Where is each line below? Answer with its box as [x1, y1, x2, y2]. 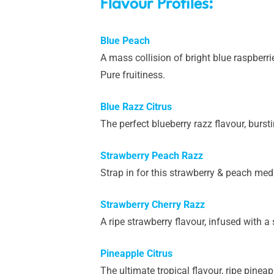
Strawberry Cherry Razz [100, 198, 205, 210]
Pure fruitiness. [100, 68, 165, 81]
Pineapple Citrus [100, 247, 172, 259]
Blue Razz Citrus [100, 100, 172, 113]
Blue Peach [100, 34, 150, 46]
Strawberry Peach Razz [100, 149, 203, 161]
